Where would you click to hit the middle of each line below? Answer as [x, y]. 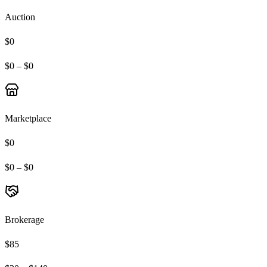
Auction [20, 17]
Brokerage [24, 219]
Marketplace [28, 118]
